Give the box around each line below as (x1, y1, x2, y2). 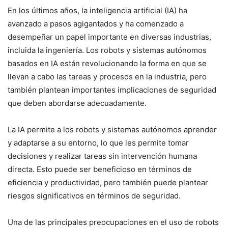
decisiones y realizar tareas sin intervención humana (8, 151, 197, 161)
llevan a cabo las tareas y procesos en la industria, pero (8, 71, 207, 81)
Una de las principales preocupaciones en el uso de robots (8, 217, 219, 227)
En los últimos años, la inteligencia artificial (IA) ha (8, 5, 187, 15)
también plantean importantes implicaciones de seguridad (8, 84, 216, 95)
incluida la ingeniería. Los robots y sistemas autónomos (8, 45, 207, 55)
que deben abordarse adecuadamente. (8, 98, 147, 108)
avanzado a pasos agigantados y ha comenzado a (8, 18, 184, 28)
